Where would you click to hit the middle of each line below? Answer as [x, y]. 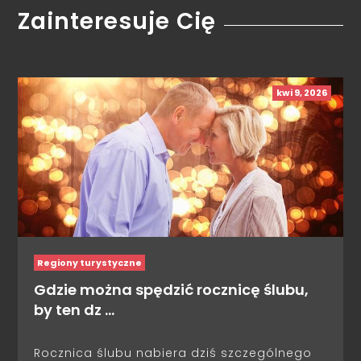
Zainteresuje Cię [117, 21]
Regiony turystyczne [90, 263]
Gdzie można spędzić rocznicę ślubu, [172, 290]
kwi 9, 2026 [301, 92]
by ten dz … [75, 310]
